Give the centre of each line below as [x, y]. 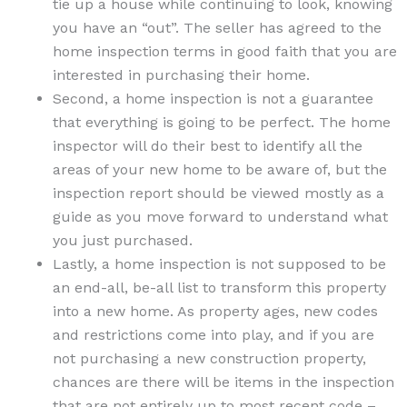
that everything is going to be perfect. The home [222, 122]
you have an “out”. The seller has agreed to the [217, 27]
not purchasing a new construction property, [209, 358]
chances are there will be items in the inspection [223, 382]
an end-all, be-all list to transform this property [219, 287]
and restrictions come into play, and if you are [213, 334]
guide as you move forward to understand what [220, 216]
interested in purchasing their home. [181, 74]
